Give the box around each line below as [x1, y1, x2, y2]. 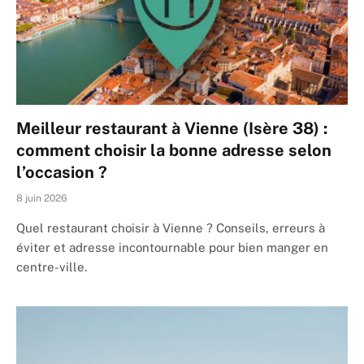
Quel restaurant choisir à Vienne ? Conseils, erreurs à [16, 221, 325, 236]
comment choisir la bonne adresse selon [16, 141, 331, 161]
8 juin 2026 [16, 193, 67, 205]
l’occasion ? [16, 162, 107, 183]
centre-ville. [16, 260, 87, 275]
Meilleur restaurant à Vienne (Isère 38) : [16, 119, 327, 139]
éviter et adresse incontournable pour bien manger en [16, 240, 328, 255]
